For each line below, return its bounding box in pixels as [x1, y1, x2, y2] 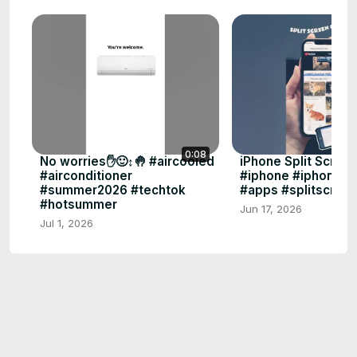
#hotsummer [40, 197, 117, 213]
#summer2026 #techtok [40, 182, 186, 198]
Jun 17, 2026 [240, 202, 302, 216]
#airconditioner [40, 168, 132, 184]
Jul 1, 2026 [40, 217, 93, 230]
